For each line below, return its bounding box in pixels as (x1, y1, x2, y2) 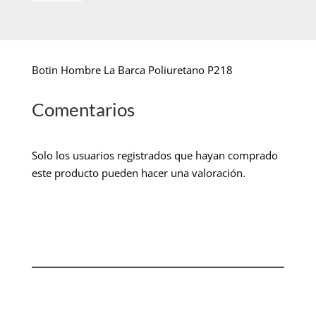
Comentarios (31, 97, 135, 121)
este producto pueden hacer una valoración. (31, 165, 245, 180)
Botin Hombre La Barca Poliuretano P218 (31, 62, 233, 77)
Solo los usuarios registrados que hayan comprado (31, 147, 278, 162)
